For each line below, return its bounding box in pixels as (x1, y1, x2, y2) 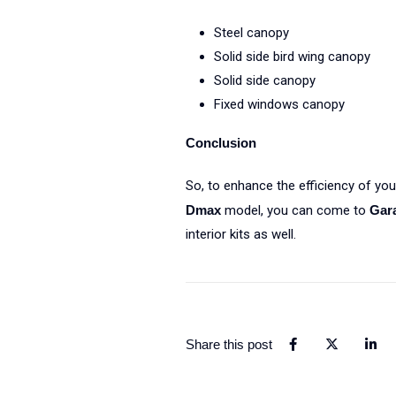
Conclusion (185, 135, 256, 150)
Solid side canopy (213, 72, 316, 88)
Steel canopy (213, 25, 289, 41)
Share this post (185, 337, 272, 352)
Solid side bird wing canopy (213, 49, 370, 65)
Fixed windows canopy (213, 96, 345, 112)
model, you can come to (224, 202, 369, 218)
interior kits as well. (185, 226, 296, 242)
